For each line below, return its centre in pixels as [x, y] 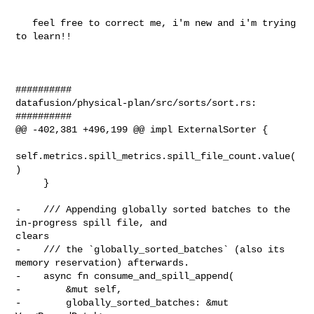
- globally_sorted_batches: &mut [122, 302]
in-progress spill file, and [94, 223]
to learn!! [44, 36]
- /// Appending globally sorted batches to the [153, 209]
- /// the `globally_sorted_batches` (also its [150, 249]
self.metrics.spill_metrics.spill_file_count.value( [156, 156]
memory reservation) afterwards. [103, 262]
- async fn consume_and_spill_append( [125, 276]
